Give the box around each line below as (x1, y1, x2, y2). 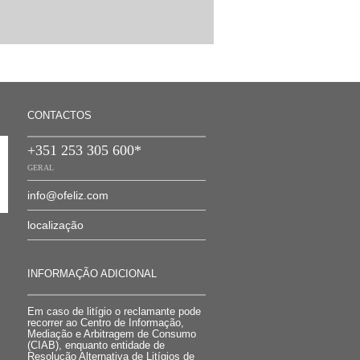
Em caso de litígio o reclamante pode (27, 305, 201, 317)
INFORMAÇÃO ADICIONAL (27, 268, 157, 280)
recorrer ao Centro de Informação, (27, 317, 184, 329)
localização (27, 219, 84, 231)
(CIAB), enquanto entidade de (27, 339, 165, 351)
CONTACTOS (27, 109, 92, 121)
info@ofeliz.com (27, 189, 108, 202)
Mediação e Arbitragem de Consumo (27, 328, 196, 340)
